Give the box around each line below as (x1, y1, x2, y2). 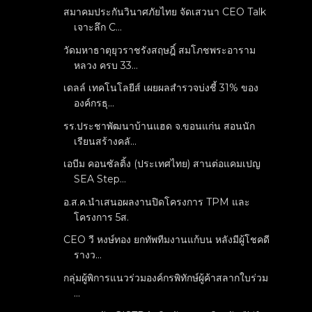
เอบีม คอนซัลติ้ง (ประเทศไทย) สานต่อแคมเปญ (63, 157, 261, 171)
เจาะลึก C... (74, 21, 123, 34)
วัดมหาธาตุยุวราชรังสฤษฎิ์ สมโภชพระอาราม (63, 43, 256, 56)
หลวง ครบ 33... (74, 58, 139, 72)
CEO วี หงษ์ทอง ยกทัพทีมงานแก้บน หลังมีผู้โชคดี (63, 233, 270, 247)
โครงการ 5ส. (74, 210, 130, 224)
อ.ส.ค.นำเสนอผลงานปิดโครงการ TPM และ (63, 195, 251, 208)
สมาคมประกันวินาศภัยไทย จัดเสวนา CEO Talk (63, 6, 267, 19)
